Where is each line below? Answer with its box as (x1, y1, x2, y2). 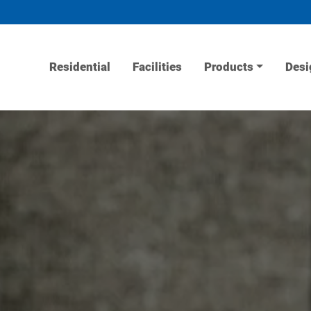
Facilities (132, 62, 182, 76)
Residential (49, 62, 110, 76)
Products (203, 62, 253, 76)
